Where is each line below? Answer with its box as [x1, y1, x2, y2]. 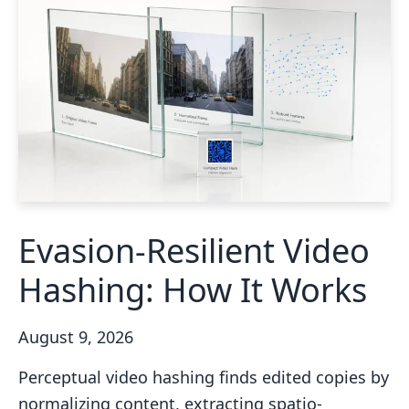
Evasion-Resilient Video [18, 227, 370, 273]
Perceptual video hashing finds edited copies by [18, 365, 389, 388]
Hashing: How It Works [18, 267, 367, 312]
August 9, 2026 [18, 325, 133, 348]
